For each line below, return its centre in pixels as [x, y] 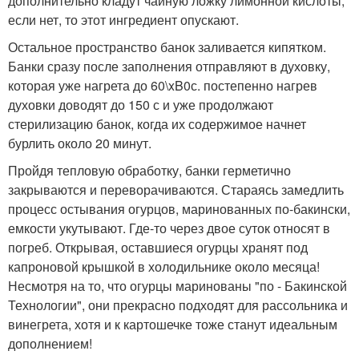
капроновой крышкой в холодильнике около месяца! [164, 267]
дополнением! [50, 344]
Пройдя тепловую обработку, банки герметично [149, 171]
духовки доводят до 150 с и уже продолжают [141, 105]
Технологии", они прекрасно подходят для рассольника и [178, 305]
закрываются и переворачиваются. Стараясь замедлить [176, 190]
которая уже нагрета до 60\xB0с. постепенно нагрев [163, 86]
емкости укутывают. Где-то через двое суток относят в [169, 228]
